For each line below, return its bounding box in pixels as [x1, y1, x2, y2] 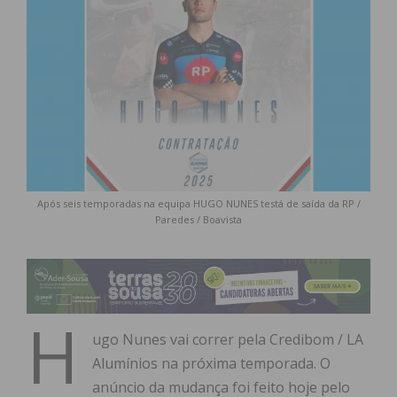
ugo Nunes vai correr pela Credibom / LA [92, 330, 363, 350]
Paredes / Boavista [155, 213, 242, 227]
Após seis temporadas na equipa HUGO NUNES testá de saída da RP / [36, 197, 361, 211]
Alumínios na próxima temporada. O [92, 354, 331, 374]
